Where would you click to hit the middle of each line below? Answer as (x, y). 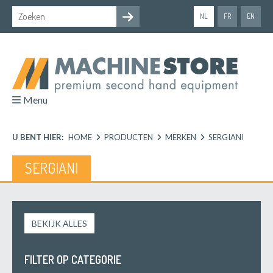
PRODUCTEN (129, 137)
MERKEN (181, 137)
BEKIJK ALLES (59, 223)
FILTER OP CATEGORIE (73, 259)
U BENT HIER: (38, 137)
